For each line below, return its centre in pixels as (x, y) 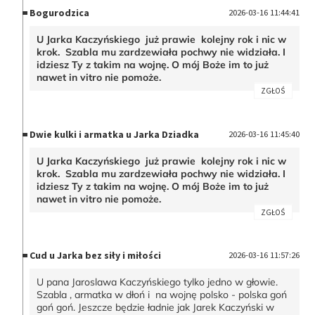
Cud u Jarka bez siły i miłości (96, 256)
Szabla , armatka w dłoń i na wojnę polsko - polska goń (162, 295)
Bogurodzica (60, 13)
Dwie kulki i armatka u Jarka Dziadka (115, 134)
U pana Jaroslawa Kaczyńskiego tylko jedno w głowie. (157, 282)
